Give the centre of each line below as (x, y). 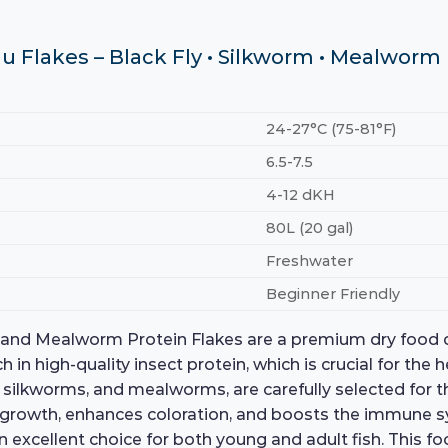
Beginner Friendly (333, 294)
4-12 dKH (301, 195)
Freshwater (310, 261)
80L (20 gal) (310, 228)
